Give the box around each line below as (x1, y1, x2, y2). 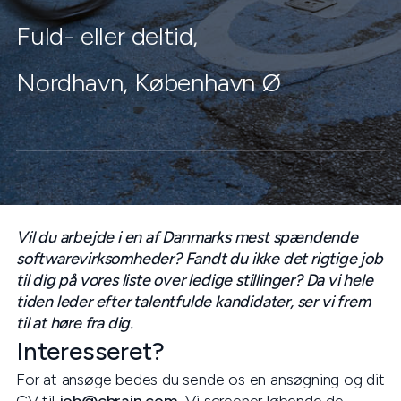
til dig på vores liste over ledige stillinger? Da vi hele (16, 270, 373, 290)
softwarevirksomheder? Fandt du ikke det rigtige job (16, 249, 383, 269)
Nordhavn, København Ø (16, 67, 281, 98)
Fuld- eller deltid (16, 21, 193, 51)
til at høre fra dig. (16, 313, 134, 333)
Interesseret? (16, 336, 165, 366)
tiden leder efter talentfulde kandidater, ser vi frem (16, 292, 371, 311)
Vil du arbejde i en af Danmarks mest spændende (16, 227, 358, 247)
